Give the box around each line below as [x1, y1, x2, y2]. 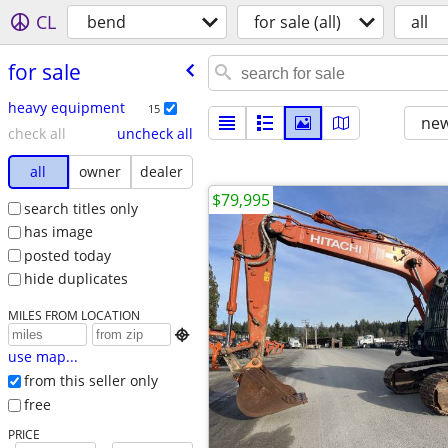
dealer [140, 161, 184, 181]
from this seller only [23, 371, 158, 391]
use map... [7, 347, 78, 367]
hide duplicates [23, 269, 128, 289]
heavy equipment [7, 97, 125, 117]
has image [23, 222, 93, 242]
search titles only [23, 198, 138, 218]
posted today [23, 245, 111, 265]
